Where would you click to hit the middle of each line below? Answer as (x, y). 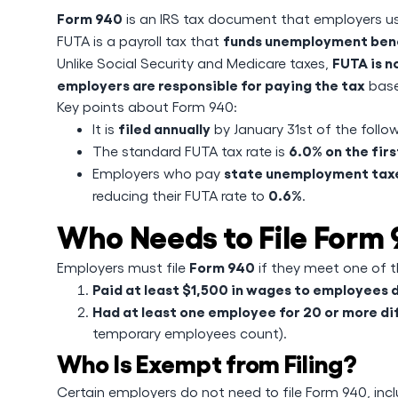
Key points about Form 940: (147, 106)
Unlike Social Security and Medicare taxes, (195, 63)
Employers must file (123, 267)
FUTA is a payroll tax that (140, 40)
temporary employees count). (190, 333)
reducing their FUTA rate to (180, 195)
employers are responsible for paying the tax (211, 84)
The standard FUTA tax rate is (191, 151)
